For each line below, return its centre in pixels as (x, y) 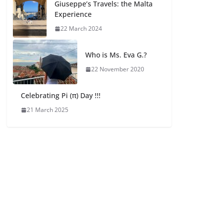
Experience (73, 14)
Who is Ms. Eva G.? (116, 55)
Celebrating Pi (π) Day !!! (61, 95)
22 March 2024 (82, 28)
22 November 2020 (118, 69)
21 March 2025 (48, 110)
